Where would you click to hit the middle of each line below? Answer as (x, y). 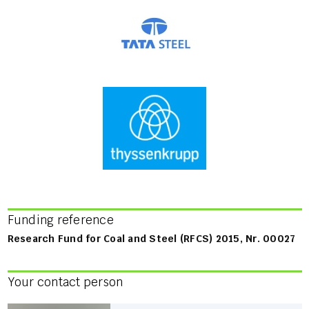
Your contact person (65, 282)
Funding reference (60, 220)
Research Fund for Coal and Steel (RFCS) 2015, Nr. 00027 (151, 239)
